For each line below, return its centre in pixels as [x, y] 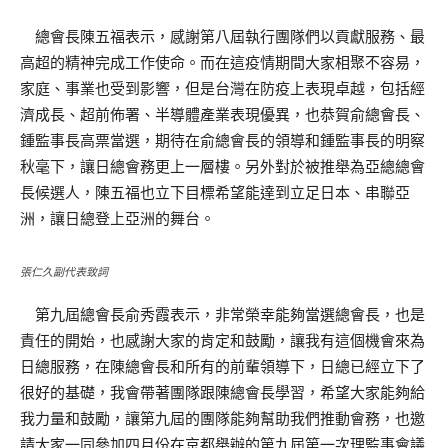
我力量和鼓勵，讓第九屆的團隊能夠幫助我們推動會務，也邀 [222, 418]
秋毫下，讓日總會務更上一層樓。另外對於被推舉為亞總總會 [222, 166]
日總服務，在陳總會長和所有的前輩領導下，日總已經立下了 [222, 366]
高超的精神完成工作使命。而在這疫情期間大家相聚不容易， [222, 62]
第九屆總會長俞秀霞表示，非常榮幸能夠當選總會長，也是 [222, 314]
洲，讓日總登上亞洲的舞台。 [117, 218]
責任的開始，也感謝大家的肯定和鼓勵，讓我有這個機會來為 [222, 340]
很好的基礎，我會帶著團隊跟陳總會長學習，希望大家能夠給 [222, 392]
